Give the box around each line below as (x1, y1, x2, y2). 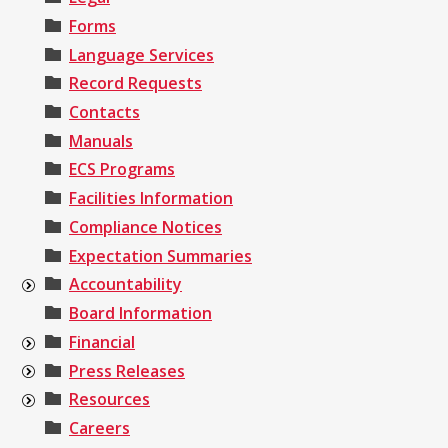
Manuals (69, 129, 133, 152)
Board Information (69, 302, 212, 325)
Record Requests (69, 72, 202, 95)
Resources (69, 388, 150, 411)
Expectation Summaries (69, 244, 252, 267)
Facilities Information (69, 187, 233, 210)
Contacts (69, 101, 140, 124)
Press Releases (69, 359, 185, 382)
